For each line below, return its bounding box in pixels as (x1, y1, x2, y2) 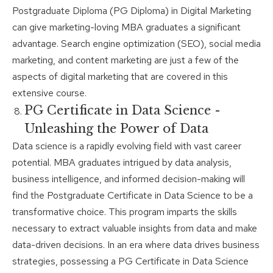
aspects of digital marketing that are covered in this (12, 70, 228, 83)
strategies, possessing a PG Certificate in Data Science (12, 255, 249, 268)
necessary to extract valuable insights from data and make (12, 222, 257, 235)
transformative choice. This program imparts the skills (12, 205, 237, 219)
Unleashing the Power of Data (24, 121, 208, 136)
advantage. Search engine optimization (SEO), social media (12, 37, 261, 51)
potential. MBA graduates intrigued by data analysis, (12, 156, 232, 169)
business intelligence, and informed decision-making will (12, 172, 245, 186)
